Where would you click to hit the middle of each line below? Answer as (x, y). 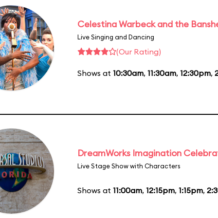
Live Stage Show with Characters (129, 166)
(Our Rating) (139, 51)
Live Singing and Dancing (116, 37)
